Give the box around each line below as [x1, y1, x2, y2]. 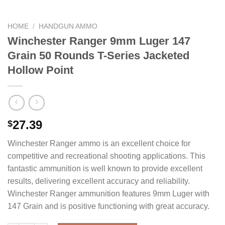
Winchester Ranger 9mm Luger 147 [8, 35, 190, 48]
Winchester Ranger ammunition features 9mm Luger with [8, 189, 209, 198]
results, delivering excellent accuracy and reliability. [8, 177, 190, 186]
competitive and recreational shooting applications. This [8, 152, 205, 161]
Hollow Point [8, 64, 73, 77]
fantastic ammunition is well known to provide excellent [8, 164, 202, 173]
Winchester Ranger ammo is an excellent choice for [8, 139, 190, 148]
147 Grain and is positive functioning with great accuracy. [8, 202, 209, 211]
